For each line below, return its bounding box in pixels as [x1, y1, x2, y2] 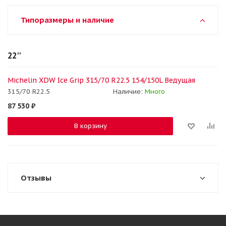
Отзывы [21, 173, 51, 183]
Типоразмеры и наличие [21, 15, 114, 25]
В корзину [74, 122, 107, 131]
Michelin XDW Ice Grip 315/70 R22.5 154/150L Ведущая [8, 76, 195, 85]
